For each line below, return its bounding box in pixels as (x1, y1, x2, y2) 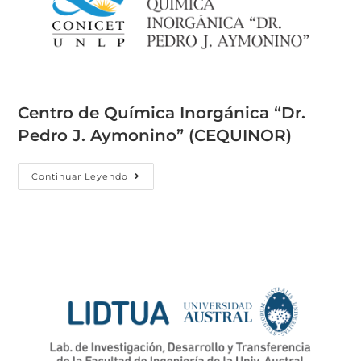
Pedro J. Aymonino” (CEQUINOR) (18, 126, 293, 146)
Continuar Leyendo (31, 171, 129, 183)
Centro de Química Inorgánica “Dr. (18, 103, 306, 123)
